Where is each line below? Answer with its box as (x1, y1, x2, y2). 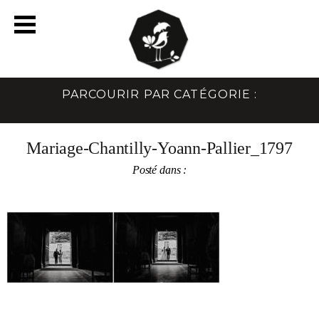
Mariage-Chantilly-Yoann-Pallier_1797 (26, 138, 293, 157)
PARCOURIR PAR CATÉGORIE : (61, 87, 258, 101)
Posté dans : (132, 163, 187, 176)
